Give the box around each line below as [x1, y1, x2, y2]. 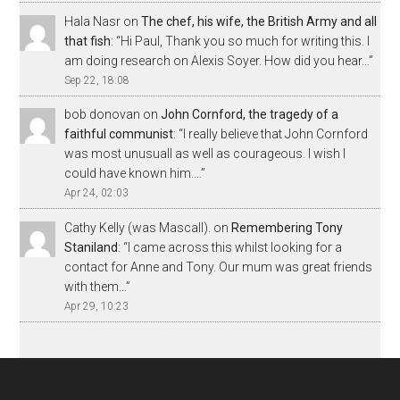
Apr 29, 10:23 [64, 300, 129, 313]
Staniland [64, 240, 119, 255]
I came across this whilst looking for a [128, 240, 343, 255]
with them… [64, 279, 127, 295]
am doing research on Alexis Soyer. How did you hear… [64, 53, 370, 68]
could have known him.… [64, 166, 202, 181]
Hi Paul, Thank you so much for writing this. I [121, 33, 371, 48]
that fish [64, 33, 112, 48]
